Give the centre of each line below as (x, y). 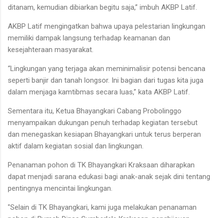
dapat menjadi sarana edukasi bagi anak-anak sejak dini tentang (109, 176)
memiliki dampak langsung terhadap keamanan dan (89, 38)
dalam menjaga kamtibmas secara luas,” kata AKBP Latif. (99, 92)
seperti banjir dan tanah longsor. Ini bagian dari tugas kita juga (106, 80)
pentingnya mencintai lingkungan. (60, 188)
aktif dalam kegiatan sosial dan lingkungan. (76, 146)
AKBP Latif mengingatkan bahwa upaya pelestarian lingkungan (107, 26)
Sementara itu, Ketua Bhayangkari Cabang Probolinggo (95, 111)
